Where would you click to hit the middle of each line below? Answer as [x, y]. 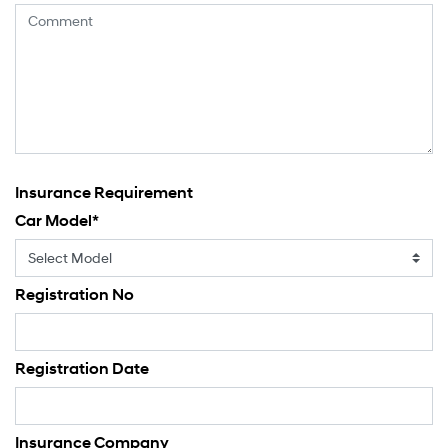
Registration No [74, 295]
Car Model [53, 221]
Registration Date [82, 369]
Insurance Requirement [104, 193]
